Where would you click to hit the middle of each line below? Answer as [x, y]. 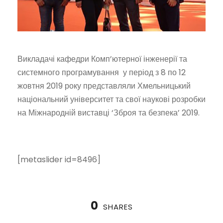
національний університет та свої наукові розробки [111, 100]
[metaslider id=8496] [59, 160]
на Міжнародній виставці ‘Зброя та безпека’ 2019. [109, 113]
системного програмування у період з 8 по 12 [102, 73]
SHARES [118, 207]
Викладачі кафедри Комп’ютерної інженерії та [102, 59]
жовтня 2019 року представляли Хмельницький [104, 86]
